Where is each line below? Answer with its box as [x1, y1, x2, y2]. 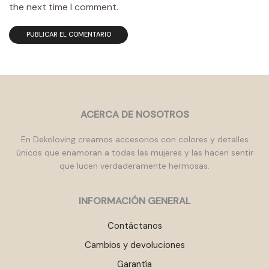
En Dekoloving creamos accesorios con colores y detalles [20, 134, 249, 145]
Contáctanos [107, 219, 162, 232]
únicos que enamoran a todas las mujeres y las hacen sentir [16, 147, 253, 159]
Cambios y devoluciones [84, 238, 185, 251]
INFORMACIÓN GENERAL [79, 195, 190, 208]
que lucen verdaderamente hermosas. [59, 160, 210, 172]
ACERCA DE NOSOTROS [80, 107, 189, 121]
